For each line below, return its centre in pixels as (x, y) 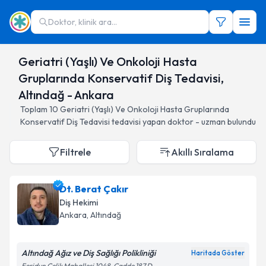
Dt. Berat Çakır (94, 189)
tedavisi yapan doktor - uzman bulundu (184, 122)
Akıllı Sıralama (202, 152)
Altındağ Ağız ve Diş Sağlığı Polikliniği (88, 253)
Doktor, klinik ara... (83, 22)
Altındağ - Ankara (66, 95)
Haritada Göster (218, 253)
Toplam (35, 109)
